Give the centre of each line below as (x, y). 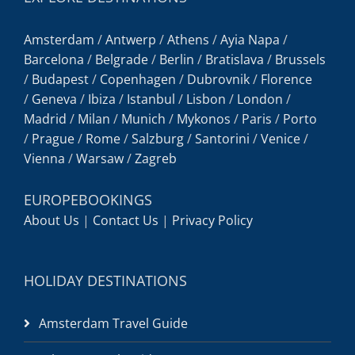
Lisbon (206, 99)
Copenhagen (138, 79)
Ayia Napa (250, 39)
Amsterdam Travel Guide (114, 323)
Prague (53, 138)
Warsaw (100, 158)
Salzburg (158, 138)
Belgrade (122, 59)
